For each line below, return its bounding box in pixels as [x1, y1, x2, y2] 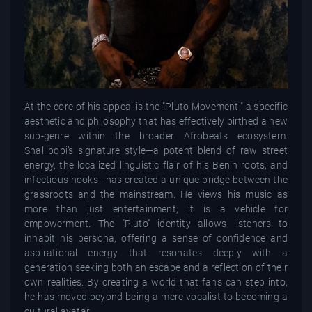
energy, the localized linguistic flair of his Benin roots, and [24, 159, 288, 171]
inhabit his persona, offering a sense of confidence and [24, 232, 288, 244]
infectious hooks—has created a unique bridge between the [24, 173, 288, 185]
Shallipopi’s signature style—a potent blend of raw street [24, 144, 288, 156]
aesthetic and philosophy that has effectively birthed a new [24, 115, 288, 127]
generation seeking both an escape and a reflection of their [24, 261, 288, 273]
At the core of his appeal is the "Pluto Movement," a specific [24, 100, 288, 112]
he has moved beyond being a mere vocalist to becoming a [24, 290, 288, 302]
